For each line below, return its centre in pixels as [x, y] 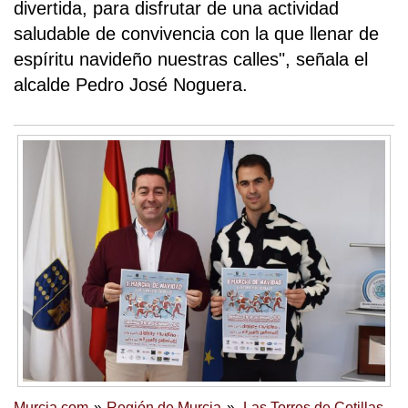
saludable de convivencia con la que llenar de [196, 34]
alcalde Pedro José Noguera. [131, 85]
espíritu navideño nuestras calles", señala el [191, 60]
